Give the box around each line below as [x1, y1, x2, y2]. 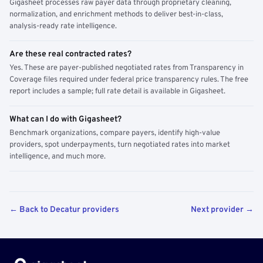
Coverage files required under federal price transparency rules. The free [9, 75, 248, 85]
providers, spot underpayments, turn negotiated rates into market [9, 140, 230, 150]
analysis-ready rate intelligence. [9, 22, 117, 31]
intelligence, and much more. [9, 152, 106, 161]
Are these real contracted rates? [9, 49, 131, 59]
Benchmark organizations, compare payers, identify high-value [9, 129, 220, 138]
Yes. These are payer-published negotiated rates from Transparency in [9, 63, 244, 73]
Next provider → [191, 205, 254, 215]
